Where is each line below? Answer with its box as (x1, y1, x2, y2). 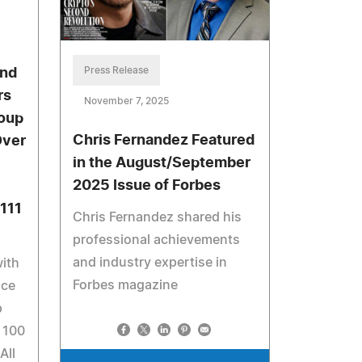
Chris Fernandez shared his (73, 211, 242, 225)
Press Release (84, 65, 149, 76)
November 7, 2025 (84, 96, 170, 107)
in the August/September (73, 156, 251, 171)
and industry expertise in (73, 256, 228, 270)
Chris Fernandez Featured (73, 133, 255, 149)
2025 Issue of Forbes (73, 179, 221, 194)
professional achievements (73, 234, 241, 247)
